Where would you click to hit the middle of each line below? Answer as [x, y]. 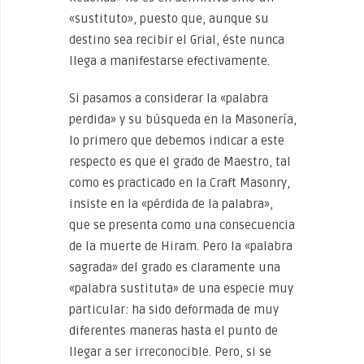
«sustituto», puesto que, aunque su [169, 19]
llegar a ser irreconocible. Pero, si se [170, 352]
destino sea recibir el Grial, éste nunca [177, 40]
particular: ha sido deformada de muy [174, 310]
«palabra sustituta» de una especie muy [181, 288]
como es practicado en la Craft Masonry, [180, 183]
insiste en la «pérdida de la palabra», [171, 204]
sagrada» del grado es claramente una [175, 267]
